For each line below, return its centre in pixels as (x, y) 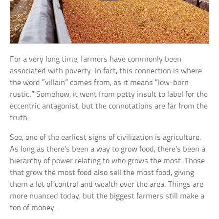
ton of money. (33, 208)
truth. (20, 118)
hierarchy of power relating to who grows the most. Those (108, 161)
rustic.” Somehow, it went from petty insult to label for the (109, 95)
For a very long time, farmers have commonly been (96, 60)
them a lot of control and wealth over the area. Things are (107, 185)
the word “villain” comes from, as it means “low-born (99, 83)
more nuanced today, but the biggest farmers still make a (107, 197)
